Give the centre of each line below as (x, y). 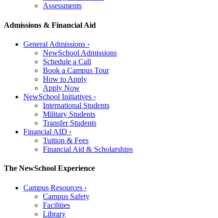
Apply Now (61, 88)
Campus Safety (66, 196)
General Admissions (55, 44)
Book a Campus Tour (76, 70)
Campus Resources (54, 187)
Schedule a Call (67, 61)
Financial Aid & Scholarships (88, 149)
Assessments (62, 6)
